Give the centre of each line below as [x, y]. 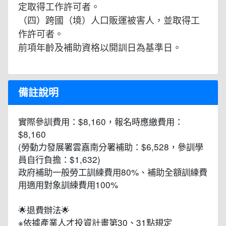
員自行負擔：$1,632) [59, 159]
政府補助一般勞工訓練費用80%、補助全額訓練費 [113, 172]
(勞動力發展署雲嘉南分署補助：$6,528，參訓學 [111, 147]
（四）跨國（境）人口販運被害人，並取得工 [109, 20]
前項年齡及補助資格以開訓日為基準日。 [100, 47]
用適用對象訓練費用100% [68, 185]
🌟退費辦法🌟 [44, 210]
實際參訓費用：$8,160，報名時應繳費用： [101, 122]
